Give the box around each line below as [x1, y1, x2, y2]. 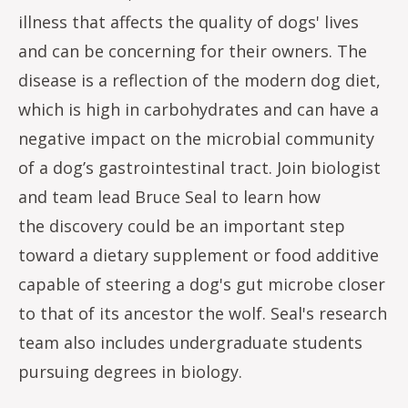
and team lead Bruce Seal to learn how [18, 185, 321, 208]
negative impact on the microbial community [18, 127, 374, 149]
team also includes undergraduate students [18, 331, 362, 353]
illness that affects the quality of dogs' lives [18, 10, 359, 33]
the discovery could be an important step [18, 214, 345, 237]
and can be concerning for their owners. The [18, 39, 367, 62]
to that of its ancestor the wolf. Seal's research [18, 301, 387, 324]
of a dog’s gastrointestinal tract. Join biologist [18, 156, 381, 178]
